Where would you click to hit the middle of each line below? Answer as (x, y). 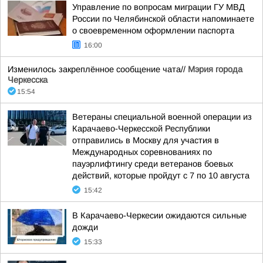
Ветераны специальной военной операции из (162, 117)
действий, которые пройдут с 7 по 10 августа (161, 176)
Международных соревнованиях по (142, 152)
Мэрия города (215, 69)
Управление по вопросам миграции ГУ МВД (159, 7)
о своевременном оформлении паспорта (153, 31)
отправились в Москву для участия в (146, 140)
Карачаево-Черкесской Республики (141, 129)
